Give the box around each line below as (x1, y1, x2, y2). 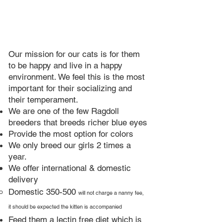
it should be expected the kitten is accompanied (8, 203, 122, 210)
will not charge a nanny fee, (78, 189, 144, 196)
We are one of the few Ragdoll (8, 106, 119, 116)
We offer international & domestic (8, 163, 131, 173)
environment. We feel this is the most (8, 72, 145, 82)
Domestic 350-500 (8, 187, 76, 197)
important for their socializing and (8, 83, 132, 93)
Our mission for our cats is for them (8, 49, 140, 59)
